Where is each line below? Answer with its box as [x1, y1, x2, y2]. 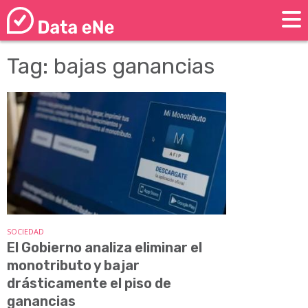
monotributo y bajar [7, 256, 140, 274]
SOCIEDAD [7, 225, 44, 236]
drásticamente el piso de [7, 274, 171, 291]
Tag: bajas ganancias [7, 53, 214, 80]
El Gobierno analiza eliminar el [7, 239, 202, 256]
